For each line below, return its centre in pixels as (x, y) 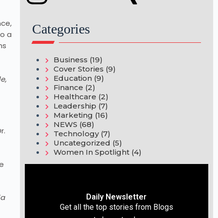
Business (70, 60)
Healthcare (75, 97)
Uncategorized (82, 143)
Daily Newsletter (117, 197)
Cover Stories (78, 69)
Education (73, 78)
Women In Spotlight (91, 152)
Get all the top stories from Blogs (116, 207)
